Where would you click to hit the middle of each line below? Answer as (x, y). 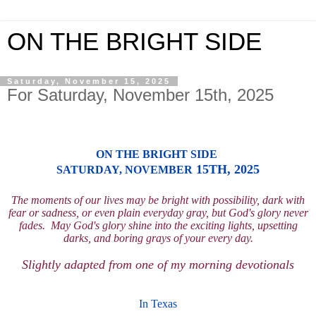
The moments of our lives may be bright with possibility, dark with (158, 200)
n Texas (160, 303)
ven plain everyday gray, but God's (178, 212)
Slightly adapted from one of (95, 264)
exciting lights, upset (235, 225)
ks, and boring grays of (130, 238)
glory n (273, 212)
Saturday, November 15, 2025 (89, 81)
